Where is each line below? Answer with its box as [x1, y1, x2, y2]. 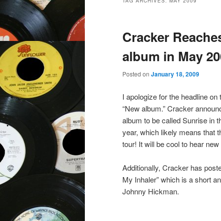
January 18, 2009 [151, 70, 199, 79]
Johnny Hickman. [122, 185, 179, 196]
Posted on [122, 70, 151, 78]
